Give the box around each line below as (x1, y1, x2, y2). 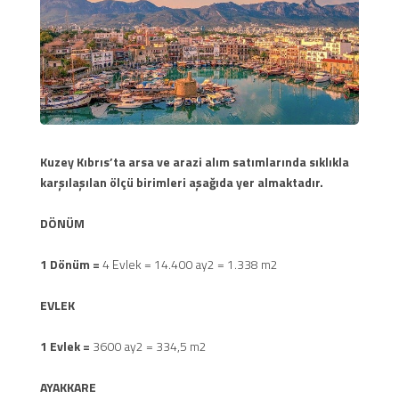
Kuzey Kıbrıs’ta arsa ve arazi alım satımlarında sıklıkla (40, 152, 349, 172)
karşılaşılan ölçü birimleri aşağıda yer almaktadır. (40, 173, 323, 192)
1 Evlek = (40, 337, 90, 356)
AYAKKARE (40, 378, 96, 397)
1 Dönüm (40, 255, 90, 274)
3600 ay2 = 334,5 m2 (90, 337, 207, 356)
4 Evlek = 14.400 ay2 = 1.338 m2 (100, 255, 278, 274)
